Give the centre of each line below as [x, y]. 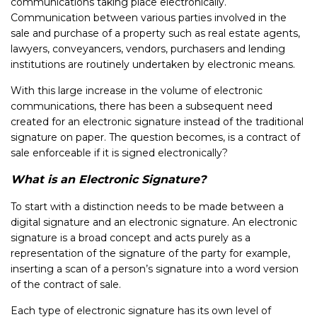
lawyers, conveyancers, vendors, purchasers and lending [148, 49]
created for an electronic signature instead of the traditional [157, 122]
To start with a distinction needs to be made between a [147, 207]
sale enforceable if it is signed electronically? [119, 153]
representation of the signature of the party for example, [150, 253]
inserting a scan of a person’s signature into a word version [155, 269]
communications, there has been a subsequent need [142, 106]
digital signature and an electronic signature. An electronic [154, 222]
